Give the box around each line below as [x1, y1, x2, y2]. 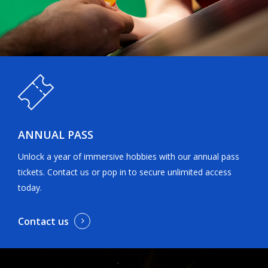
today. [18, 182, 42, 194]
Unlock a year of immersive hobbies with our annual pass [18, 151, 240, 163]
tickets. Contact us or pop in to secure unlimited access [18, 166, 232, 178]
